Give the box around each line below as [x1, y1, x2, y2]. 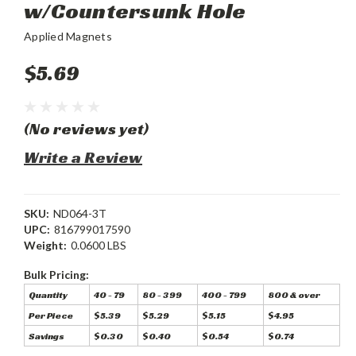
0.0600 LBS [70, 238, 126, 253]
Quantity [29, 288, 68, 301]
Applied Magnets [24, 29, 112, 44]
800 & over [268, 288, 320, 301]
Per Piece [29, 309, 73, 322]
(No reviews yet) [24, 118, 149, 140]
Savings [29, 330, 64, 342]
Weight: [24, 238, 67, 253]
